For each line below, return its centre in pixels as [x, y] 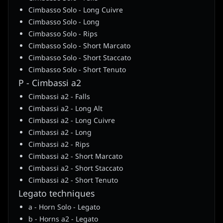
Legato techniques [56, 194]
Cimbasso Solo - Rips [63, 34]
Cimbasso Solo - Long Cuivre [76, 10]
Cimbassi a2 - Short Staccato [76, 169]
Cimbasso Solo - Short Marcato [79, 46]
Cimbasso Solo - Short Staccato [80, 58]
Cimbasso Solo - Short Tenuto [77, 70]
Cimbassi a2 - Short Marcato [75, 157]
